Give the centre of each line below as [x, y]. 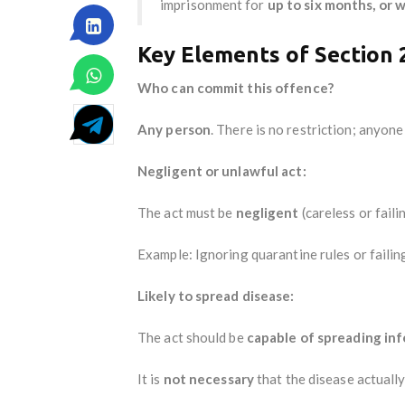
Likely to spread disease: [216, 295]
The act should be [192, 337]
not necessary [208, 378]
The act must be [187, 212]
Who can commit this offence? [235, 87]
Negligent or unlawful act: [222, 170]
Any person [174, 129]
